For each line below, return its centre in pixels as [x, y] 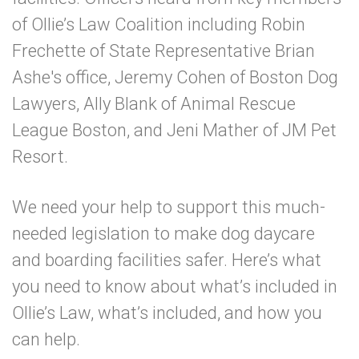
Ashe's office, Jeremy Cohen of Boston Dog [175, 77]
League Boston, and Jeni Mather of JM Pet [174, 130]
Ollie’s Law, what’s [82, 313]
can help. [62, 339]
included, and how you [237, 313]
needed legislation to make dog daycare [163, 234]
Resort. [56, 157]
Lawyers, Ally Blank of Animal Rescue [154, 104]
